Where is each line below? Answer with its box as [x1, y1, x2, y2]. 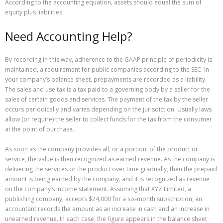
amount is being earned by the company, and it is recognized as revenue [5, 174, 210, 183]
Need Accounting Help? [5, 27, 132, 44]
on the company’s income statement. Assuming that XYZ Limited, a [5, 184, 191, 193]
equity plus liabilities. [5, 7, 64, 16]
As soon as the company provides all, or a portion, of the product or [5, 144, 198, 153]
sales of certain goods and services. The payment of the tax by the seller [5, 95, 208, 104]
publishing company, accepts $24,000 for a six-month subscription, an [5, 194, 202, 203]
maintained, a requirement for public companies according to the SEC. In [5, 65, 209, 74]
